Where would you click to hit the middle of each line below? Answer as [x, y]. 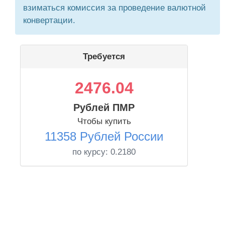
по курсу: [91, 152]
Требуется [104, 57]
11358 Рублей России [104, 136]
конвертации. [49, 20]
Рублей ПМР [104, 107]
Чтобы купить [104, 121]
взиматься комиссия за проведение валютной [115, 8]
